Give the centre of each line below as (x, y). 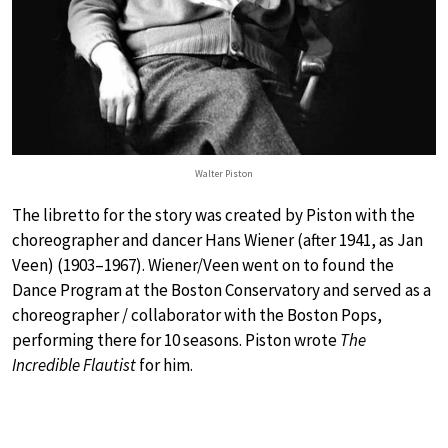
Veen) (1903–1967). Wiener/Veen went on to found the (203, 265)
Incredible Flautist (74, 365)
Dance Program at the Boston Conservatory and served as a (221, 290)
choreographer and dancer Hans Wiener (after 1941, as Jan (217, 240)
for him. (164, 365)
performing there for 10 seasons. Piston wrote (176, 340)
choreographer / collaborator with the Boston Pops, (197, 315)
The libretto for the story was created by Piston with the (213, 215)
